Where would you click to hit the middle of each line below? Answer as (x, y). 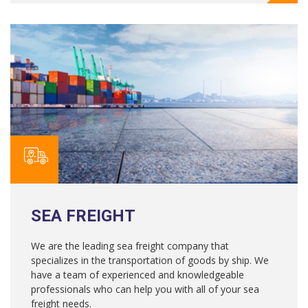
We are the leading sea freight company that (130, 245)
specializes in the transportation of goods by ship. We (150, 260)
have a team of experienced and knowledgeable (137, 274)
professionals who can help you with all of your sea (145, 289)
